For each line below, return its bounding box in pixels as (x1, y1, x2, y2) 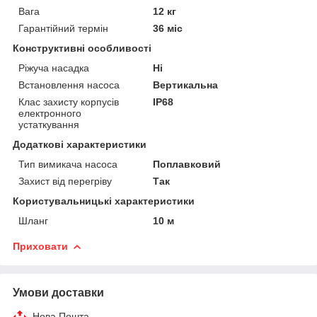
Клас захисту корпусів (18, 96, 119, 108)
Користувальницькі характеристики (13, 195, 195, 207)
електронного (18, 107, 81, 119)
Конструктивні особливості (13, 42, 151, 54)
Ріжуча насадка (18, 62, 89, 74)
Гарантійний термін (18, 22, 108, 34)
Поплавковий (153, 158, 221, 170)
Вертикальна (153, 79, 219, 91)
